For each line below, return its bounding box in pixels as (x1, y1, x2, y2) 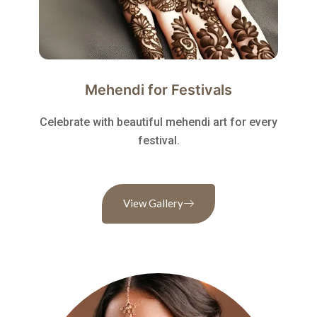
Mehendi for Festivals (85, 81, 232, 98)
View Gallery (123, 196, 183, 209)
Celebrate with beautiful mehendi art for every (40, 115, 277, 129)
